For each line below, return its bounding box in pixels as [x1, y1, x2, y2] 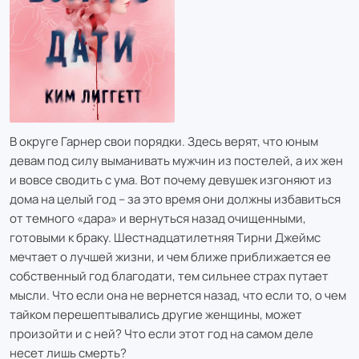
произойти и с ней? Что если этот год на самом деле [10, 325, 313, 342]
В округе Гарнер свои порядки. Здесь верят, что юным [10, 132, 318, 150]
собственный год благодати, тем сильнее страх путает [10, 267, 329, 284]
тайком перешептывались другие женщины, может [10, 305, 302, 323]
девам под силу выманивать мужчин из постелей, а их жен [10, 151, 343, 169]
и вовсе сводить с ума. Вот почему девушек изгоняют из [10, 171, 332, 188]
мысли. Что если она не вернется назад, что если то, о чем [10, 286, 346, 304]
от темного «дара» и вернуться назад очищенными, [10, 209, 306, 227]
